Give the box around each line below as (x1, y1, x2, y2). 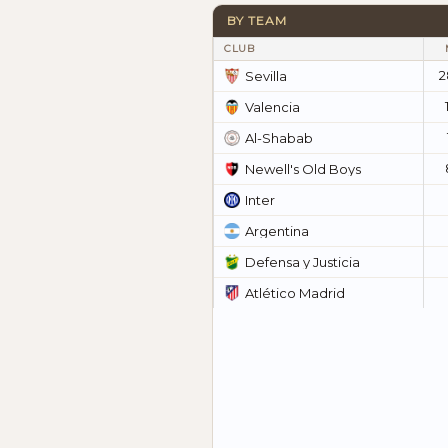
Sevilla (245, 67, 287, 84)
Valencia (245, 98, 300, 115)
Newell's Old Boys (245, 160, 361, 177)
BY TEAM (227, 13, 287, 29)
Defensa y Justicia (245, 253, 360, 270)
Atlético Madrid (245, 284, 345, 301)
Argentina (245, 222, 309, 239)
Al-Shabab (245, 129, 313, 146)
